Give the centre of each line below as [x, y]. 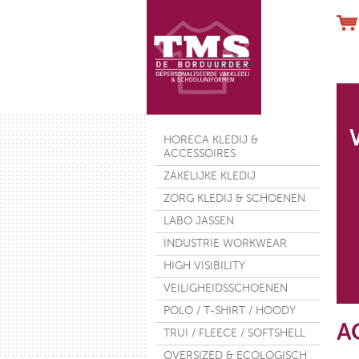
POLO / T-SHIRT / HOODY [229, 311]
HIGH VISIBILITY [204, 266]
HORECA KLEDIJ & [210, 140]
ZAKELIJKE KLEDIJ [209, 176]
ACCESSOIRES [199, 154]
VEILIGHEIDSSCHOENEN [225, 288]
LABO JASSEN [198, 221]
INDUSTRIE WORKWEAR [225, 244]
